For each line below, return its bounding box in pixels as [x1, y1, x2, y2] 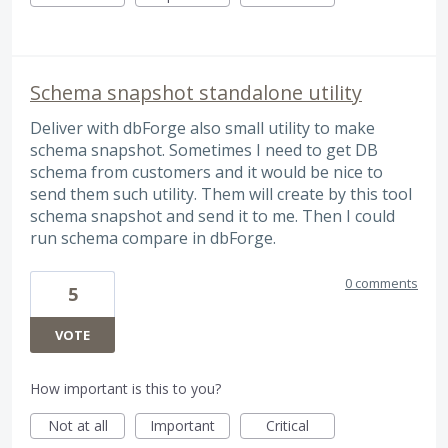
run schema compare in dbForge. [30, 227, 276, 250]
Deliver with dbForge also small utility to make [30, 117, 375, 140]
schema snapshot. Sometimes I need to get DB [30, 139, 378, 162]
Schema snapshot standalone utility [30, 79, 362, 107]
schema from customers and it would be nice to [30, 161, 383, 184]
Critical [266, 416, 309, 436]
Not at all [47, 416, 108, 436]
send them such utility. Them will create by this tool [30, 183, 412, 206]
